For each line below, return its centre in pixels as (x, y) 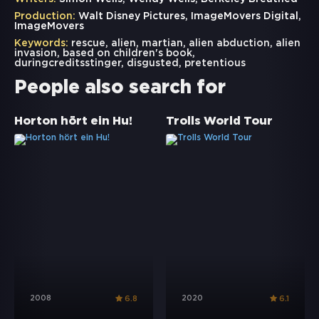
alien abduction (229, 44)
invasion (36, 54)
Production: (45, 17)
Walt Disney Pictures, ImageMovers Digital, (188, 17)
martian (162, 44)
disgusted (153, 64)
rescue (88, 44)
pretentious (215, 64)
